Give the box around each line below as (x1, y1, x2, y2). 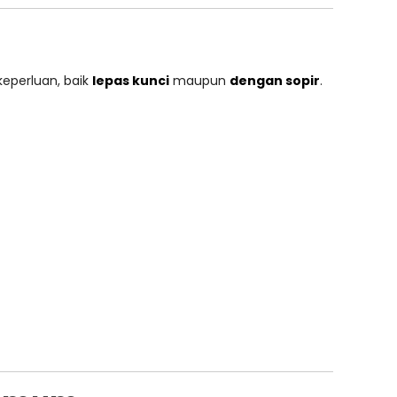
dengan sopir (230, 72, 320, 90)
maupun (169, 72, 230, 90)
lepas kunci (92, 72, 169, 90)
